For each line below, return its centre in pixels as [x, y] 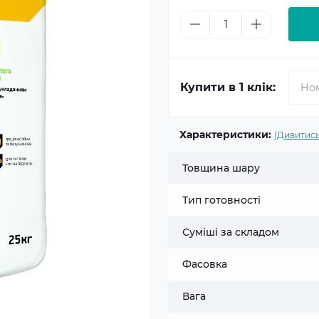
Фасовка [205, 264]
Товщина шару [221, 168]
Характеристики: [225, 135]
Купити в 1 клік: [228, 87]
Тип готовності [221, 200]
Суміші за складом [231, 232]
